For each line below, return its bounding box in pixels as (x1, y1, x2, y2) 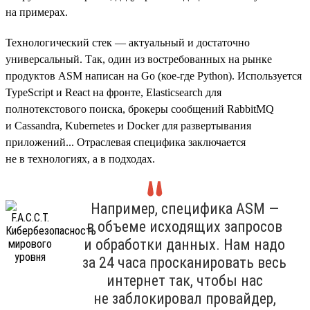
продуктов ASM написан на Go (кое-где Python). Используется (6, 69, 302, 82)
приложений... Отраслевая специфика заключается (6, 136, 246, 148)
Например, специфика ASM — (90, 199, 279, 217)
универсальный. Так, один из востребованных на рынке (6, 53, 272, 65)
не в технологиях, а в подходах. (6, 152, 155, 165)
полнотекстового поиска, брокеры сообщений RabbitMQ (6, 102, 274, 115)
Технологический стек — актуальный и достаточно (6, 36, 250, 48)
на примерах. (6, 6, 68, 18)
